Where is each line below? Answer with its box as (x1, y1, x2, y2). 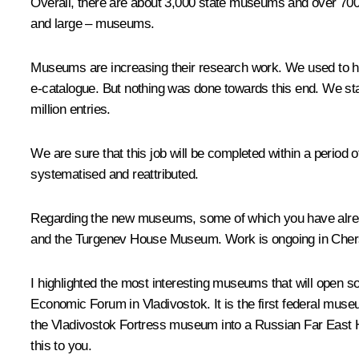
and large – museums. (30, 15, 155, 31)
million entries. (30, 101, 111, 117)
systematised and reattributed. (30, 166, 199, 182)
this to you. (30, 337, 92, 353)
